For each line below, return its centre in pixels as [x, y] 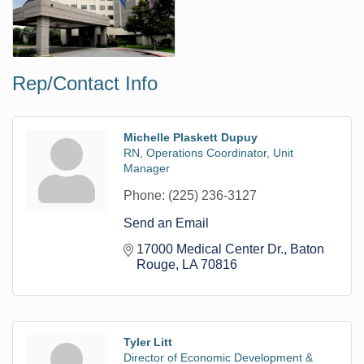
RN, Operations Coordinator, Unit [208, 152]
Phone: [144, 195]
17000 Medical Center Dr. [210, 249]
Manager [147, 168]
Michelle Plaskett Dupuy [191, 137]
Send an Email [166, 223]
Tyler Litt [148, 342]
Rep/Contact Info [85, 83]
